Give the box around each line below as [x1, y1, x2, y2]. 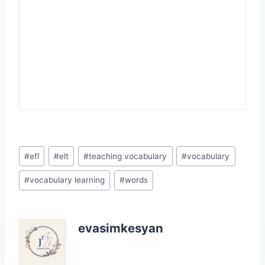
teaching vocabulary [89, 151, 167, 161]
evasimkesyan [78, 220, 163, 235]
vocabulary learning [30, 175, 105, 185]
